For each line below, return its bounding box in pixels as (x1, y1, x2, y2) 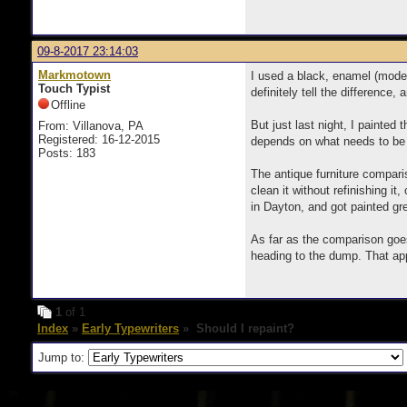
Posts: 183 (38, 146, 95, 160)
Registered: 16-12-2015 (38, 133, 160, 146)
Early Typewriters (82, 322, 179, 335)
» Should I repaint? (179, 322, 294, 335)
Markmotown (38, 68, 111, 82)
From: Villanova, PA (38, 119, 144, 133)
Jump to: (38, 351, 88, 364)
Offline (51, 98, 85, 112)
